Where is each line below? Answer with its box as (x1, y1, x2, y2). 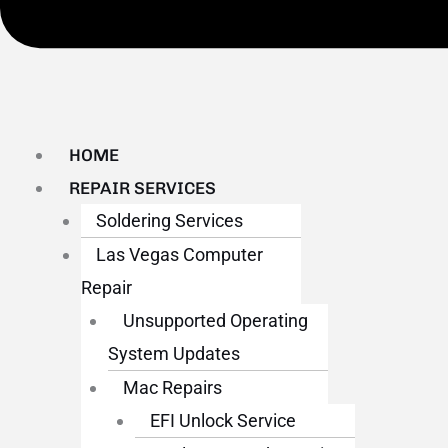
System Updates (108, 343, 240, 365)
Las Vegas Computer (96, 244, 263, 266)
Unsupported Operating (123, 310, 308, 332)
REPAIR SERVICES (69, 178, 216, 199)
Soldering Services (96, 210, 243, 232)
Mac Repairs (123, 377, 222, 399)
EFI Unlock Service (150, 410, 296, 432)
